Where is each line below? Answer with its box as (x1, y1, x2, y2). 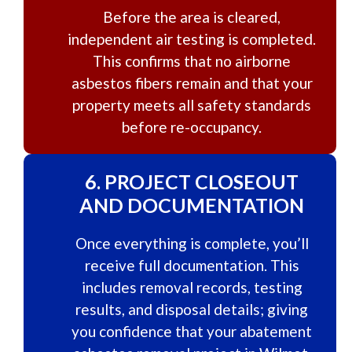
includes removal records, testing (81, 278, 302, 296)
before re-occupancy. (122, 118, 262, 136)
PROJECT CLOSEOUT (104, 170, 299, 193)
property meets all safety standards (72, 96, 311, 114)
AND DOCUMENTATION (79, 193, 304, 217)
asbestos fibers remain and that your (71, 74, 313, 92)
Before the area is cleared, (103, 8, 280, 26)
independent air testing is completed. (68, 30, 316, 48)
